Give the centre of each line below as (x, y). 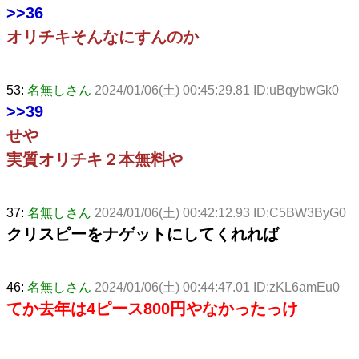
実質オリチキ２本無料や (95, 159)
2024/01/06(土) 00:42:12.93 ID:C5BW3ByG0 (220, 212)
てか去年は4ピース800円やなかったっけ (152, 308)
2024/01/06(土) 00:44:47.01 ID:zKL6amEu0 (217, 287)
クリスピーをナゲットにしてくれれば (143, 234)
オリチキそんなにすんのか (103, 36)
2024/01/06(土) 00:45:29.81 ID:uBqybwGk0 (217, 90)
